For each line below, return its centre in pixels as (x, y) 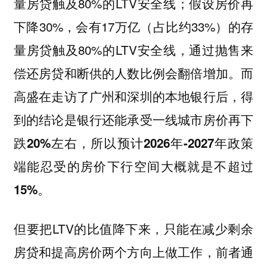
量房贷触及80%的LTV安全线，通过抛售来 (133, 49)
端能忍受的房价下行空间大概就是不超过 (133, 166)
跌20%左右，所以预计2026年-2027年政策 (133, 142)
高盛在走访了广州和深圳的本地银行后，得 (133, 96)
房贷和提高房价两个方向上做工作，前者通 (133, 252)
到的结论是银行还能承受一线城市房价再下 (133, 119)
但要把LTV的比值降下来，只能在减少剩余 (133, 229)
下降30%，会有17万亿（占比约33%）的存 (133, 26)
